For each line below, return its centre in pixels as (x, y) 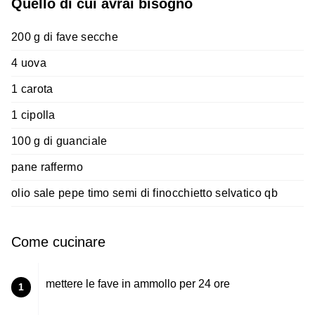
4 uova (29, 63)
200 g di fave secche (65, 37)
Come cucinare (58, 242)
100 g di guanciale (59, 141)
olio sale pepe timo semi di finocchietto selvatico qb (144, 193)
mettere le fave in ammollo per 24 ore (138, 283)
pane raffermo (47, 167)
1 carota (32, 89)
